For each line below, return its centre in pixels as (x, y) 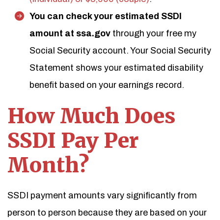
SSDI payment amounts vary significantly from (102, 195)
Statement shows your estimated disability (116, 68)
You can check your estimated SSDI (106, 16)
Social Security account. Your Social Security (120, 51)
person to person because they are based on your (107, 213)
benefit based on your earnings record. (107, 85)
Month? (48, 165)
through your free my (154, 33)
